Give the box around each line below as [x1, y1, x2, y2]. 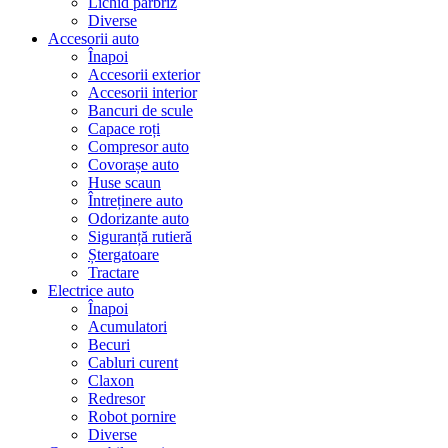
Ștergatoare [88, 246, 159, 264]
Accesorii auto [48, 30, 139, 48]
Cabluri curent [88, 354, 178, 372]
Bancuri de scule [88, 102, 193, 120]
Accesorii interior [88, 84, 197, 102]
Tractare [88, 264, 139, 282]
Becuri [88, 336, 130, 354]
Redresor [88, 390, 145, 408]
